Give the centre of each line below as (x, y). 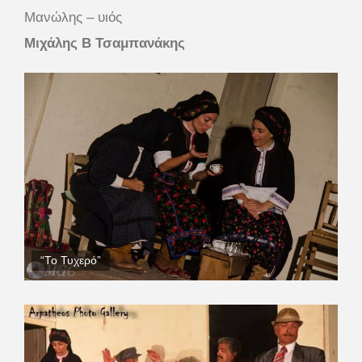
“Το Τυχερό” (71, 260)
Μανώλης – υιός (73, 18)
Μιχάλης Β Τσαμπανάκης (105, 44)
